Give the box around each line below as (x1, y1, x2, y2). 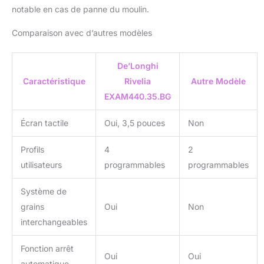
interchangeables (21, 216, 87, 227)
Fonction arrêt (21, 243, 74, 253)
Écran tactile (21, 117, 68, 128)
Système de (21, 186, 67, 196)
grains (21, 201, 44, 212)
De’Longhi (117, 60, 159, 71)
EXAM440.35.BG (104, 91, 171, 101)
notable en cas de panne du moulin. (12, 4, 149, 14)
